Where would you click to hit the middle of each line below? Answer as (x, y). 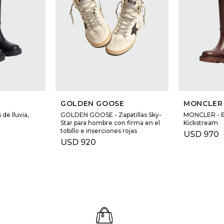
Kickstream (201, 123)
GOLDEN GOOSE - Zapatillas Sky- (111, 115)
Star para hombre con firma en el (110, 123)
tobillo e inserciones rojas (99, 131)
